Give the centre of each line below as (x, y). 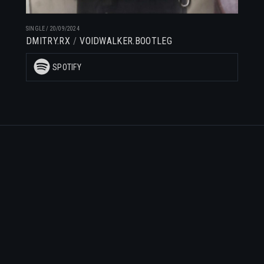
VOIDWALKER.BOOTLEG (126, 41)
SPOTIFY (67, 67)
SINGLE (36, 29)
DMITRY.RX (48, 41)
